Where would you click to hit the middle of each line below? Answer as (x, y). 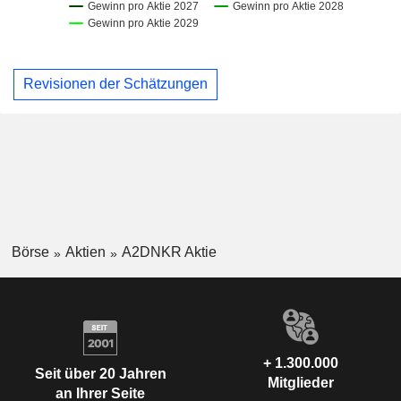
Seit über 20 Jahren (100, 374)
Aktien (85, 252)
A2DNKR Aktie (169, 252)
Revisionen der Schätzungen (115, 84)
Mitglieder (301, 382)
